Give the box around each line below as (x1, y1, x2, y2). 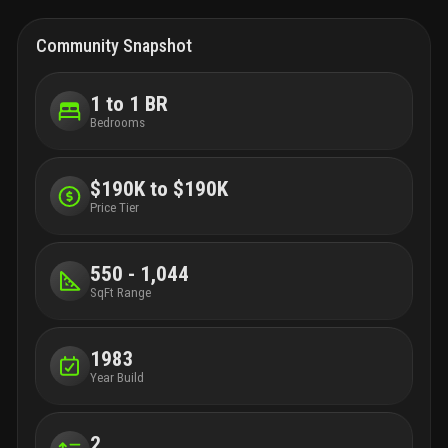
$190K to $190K (89, 176, 228, 201)
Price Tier (89, 199, 139, 215)
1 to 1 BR (89, 91, 168, 116)
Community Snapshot (36, 35, 192, 57)
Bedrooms (89, 114, 145, 130)
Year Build (89, 369, 144, 385)
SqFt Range (89, 284, 151, 300)
